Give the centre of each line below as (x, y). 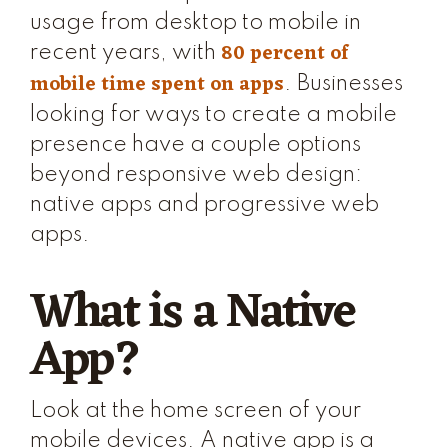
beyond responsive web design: (196, 175)
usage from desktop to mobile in (195, 23)
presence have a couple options (195, 145)
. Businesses (343, 84)
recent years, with (125, 53)
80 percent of (285, 54)
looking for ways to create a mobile (213, 115)
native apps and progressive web (204, 205)
